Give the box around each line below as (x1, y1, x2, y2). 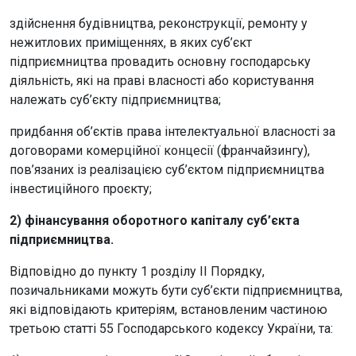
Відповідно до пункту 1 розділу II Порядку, (10, 263, 265, 279)
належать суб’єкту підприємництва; (10, 91, 221, 107)
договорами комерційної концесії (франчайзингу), (10, 142, 310, 158)
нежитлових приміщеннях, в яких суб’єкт (10, 34, 252, 50)
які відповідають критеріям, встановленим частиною (10, 301, 327, 317)
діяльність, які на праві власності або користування (10, 72, 314, 88)
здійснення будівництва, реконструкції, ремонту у (10, 15, 308, 31)
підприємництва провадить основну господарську (10, 53, 311, 69)
